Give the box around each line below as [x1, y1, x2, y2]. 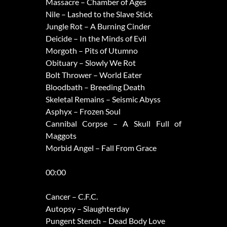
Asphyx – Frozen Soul [45, 106, 121, 117]
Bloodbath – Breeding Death [45, 82, 145, 92]
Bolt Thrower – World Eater [45, 70, 142, 80]
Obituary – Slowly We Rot [45, 58, 136, 68]
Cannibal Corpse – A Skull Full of [45, 119, 182, 129]
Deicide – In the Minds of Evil [45, 33, 146, 44]
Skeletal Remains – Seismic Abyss [45, 94, 161, 104]
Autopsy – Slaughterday [45, 204, 129, 214]
